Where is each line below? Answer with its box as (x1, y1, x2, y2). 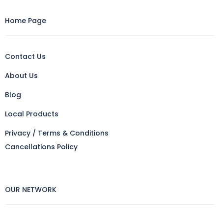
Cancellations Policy (5, 142, 78, 152)
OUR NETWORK (5, 185, 56, 195)
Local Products (5, 109, 58, 119)
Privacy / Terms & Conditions (5, 128, 109, 138)
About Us (5, 71, 38, 81)
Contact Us (5, 52, 46, 62)
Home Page (5, 16, 46, 26)
